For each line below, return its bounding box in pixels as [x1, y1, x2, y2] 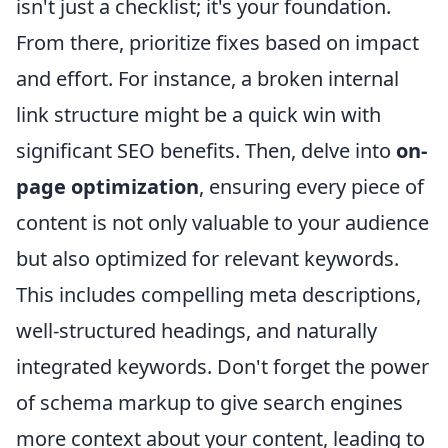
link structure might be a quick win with [16, 101, 381, 129]
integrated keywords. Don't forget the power [16, 353, 429, 381]
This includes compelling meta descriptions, [16, 281, 421, 309]
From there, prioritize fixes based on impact [16, 29, 419, 57]
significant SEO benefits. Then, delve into [16, 137, 396, 165]
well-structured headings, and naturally [16, 317, 377, 345]
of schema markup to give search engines [16, 389, 403, 417]
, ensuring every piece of [199, 173, 424, 201]
